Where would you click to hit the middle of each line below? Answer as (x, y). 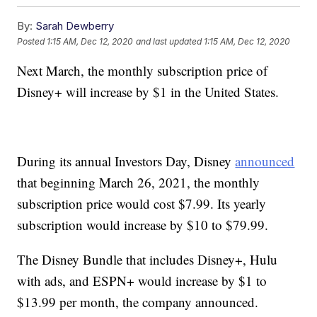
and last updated (169, 41)
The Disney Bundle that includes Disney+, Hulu (148, 260)
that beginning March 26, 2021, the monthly (139, 183)
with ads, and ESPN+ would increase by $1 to (142, 281)
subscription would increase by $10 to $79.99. (143, 225)
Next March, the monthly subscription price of (143, 71)
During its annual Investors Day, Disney (126, 161)
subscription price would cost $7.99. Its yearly (142, 204)
